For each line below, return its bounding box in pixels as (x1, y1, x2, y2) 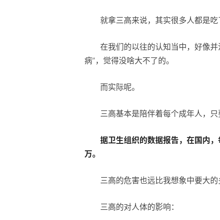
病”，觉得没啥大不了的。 (84, 55, 174, 65)
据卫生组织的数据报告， (100, 135, 187, 145)
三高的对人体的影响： (100, 201, 179, 212)
